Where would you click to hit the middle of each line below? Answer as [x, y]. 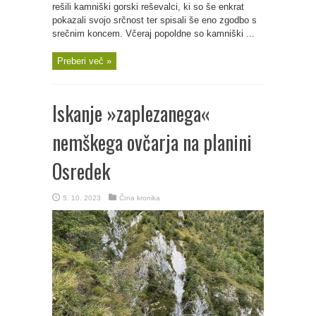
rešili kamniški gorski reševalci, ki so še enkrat [148, 7]
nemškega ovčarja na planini [152, 142]
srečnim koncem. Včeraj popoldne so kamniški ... [153, 34]
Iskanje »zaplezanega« [131, 113]
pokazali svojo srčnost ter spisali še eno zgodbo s [154, 20]
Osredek [81, 171]
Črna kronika [140, 198]
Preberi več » [84, 61]
